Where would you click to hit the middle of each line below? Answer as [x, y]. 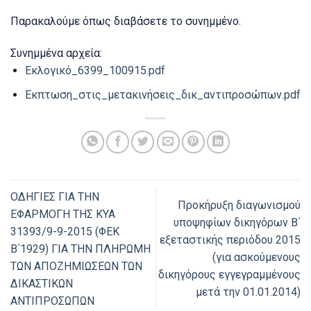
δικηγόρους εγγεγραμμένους [229, 275]
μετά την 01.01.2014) [248, 292]
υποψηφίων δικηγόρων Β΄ [237, 223]
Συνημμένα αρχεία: [56, 53]
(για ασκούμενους [257, 258]
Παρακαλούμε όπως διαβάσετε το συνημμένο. [126, 22]
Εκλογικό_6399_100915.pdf [95, 71]
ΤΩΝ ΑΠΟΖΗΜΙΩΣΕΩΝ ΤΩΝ [76, 266]
